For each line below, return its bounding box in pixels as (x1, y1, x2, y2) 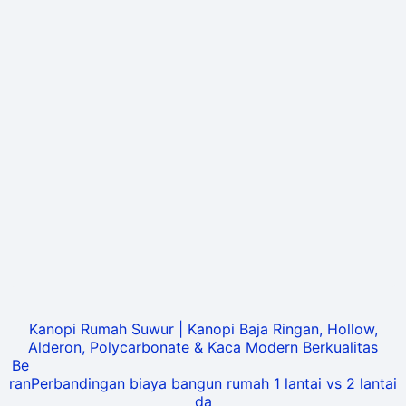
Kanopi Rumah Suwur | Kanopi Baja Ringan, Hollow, (28, 320, 378, 339)
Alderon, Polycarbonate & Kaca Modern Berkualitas (28, 338, 378, 357)
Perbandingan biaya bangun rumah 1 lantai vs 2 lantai (31, 374, 397, 393)
